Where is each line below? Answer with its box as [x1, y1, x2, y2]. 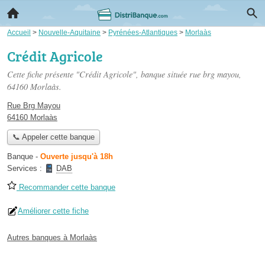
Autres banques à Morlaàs [7, 233, 97, 243]
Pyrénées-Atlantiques [108, 28, 177, 36]
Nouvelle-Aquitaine [38, 28, 101, 36]
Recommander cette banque [17, 183, 115, 192]
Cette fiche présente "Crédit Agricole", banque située [7, 69, 189, 80]
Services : [7, 164, 44, 173]
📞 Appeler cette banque [12, 132, 95, 142]
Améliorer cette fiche [18, 206, 89, 216]
